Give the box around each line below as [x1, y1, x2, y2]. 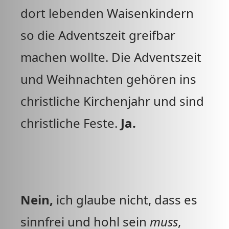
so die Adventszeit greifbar [20, 27, 175, 43]
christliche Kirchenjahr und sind [20, 93, 204, 109]
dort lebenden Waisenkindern [20, 5, 194, 21]
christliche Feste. [20, 114, 121, 131]
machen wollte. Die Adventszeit [20, 49, 201, 65]
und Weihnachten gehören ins [20, 71, 196, 87]
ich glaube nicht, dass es [53, 191, 197, 208]
